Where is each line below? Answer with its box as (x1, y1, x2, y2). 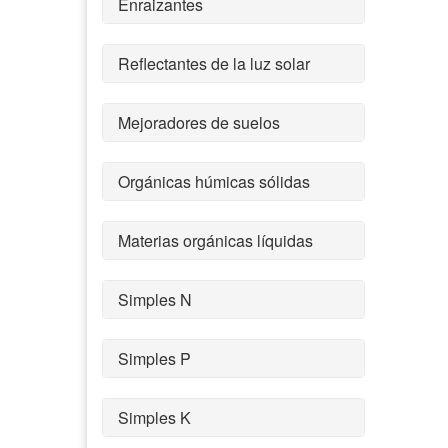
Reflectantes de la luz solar (118, 51, 310, 75)
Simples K (118, 405, 191, 429)
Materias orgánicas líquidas (118, 228, 313, 252)
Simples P (118, 346, 191, 370)
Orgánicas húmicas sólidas (118, 169, 310, 193)
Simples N (118, 287, 192, 311)
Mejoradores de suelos (118, 110, 280, 134)
